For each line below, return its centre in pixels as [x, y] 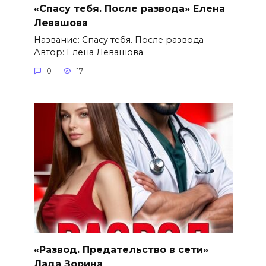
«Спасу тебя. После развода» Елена [129, 8]
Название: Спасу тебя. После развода [118, 39]
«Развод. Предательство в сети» [121, 249]
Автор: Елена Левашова [88, 52]
